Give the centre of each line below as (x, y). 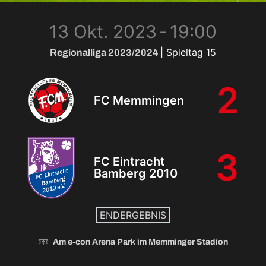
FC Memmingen (139, 101)
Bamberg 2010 (136, 174)
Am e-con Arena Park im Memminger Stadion (140, 242)
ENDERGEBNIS (133, 215)
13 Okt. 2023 (103, 32)
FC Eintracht (130, 162)
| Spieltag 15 (188, 53)
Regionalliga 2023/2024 (105, 53)
